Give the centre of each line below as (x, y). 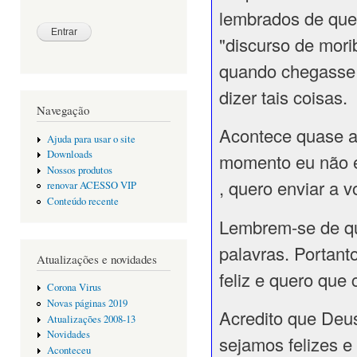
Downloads (69, 155)
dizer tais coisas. (283, 96)
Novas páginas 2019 (87, 303)
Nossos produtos (79, 170)
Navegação (63, 110)
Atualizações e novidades (97, 259)
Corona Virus (74, 288)
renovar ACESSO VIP (91, 186)
